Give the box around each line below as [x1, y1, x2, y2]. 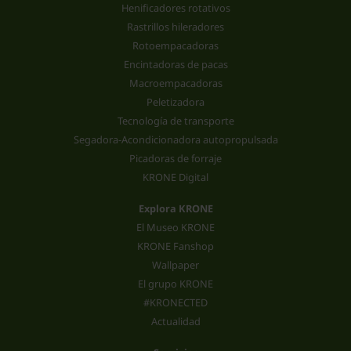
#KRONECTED [143, 295, 208, 309]
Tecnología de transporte [117, 113, 234, 128]
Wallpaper [152, 257, 199, 272]
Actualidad [150, 313, 201, 328]
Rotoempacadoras [132, 38, 219, 52]
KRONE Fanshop [137, 238, 214, 253]
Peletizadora [147, 94, 204, 109]
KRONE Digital [143, 169, 208, 184]
